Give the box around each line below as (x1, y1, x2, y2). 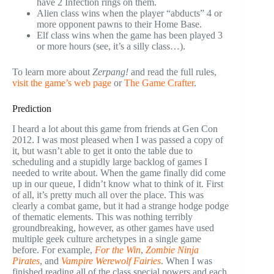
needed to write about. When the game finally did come (12, 167, 226, 178)
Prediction (12, 103, 51, 114)
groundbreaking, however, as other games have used (12, 222, 214, 233)
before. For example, (12, 244, 95, 255)
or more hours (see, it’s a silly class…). (37, 40, 185, 51)
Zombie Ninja (146, 244, 199, 255)
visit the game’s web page (12, 77, 111, 88)
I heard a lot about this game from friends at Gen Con (12, 123, 218, 134)
